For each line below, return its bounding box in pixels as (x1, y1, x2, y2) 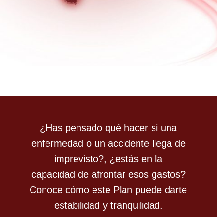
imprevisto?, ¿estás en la (54, 153, 163, 164)
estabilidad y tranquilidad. (54, 200, 163, 211)
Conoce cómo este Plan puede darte (30, 184, 187, 195)
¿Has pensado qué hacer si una (40, 122, 177, 133)
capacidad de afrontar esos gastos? (31, 169, 186, 180)
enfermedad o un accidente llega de (31, 138, 186, 149)
